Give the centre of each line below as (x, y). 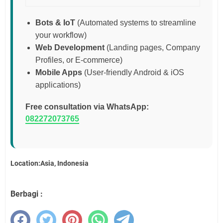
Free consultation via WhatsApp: (87, 107)
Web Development (70, 48)
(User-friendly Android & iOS (133, 73)
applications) (58, 85)
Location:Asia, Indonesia (50, 163)
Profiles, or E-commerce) (79, 60)
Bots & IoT (55, 23)
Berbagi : (27, 194)
